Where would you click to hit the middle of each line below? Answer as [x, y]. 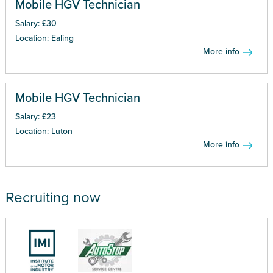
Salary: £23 [35, 116]
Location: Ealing [44, 38]
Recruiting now [53, 197]
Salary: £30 [36, 23]
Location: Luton [44, 131]
